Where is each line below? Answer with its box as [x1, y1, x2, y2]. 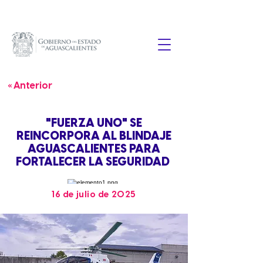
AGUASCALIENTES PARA [28, 143, 160, 156]
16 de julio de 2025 [52, 190, 136, 200]
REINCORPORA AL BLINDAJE [16, 130, 171, 143]
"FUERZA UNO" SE [46, 117, 142, 130]
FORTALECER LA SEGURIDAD [16, 156, 172, 168]
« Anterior [8, 81, 52, 91]
